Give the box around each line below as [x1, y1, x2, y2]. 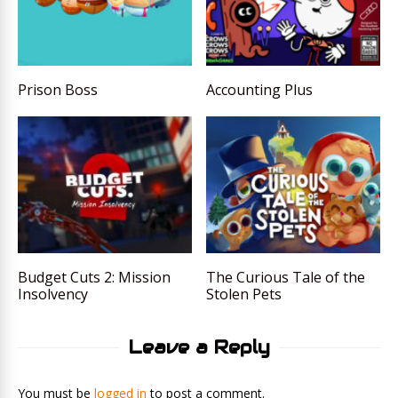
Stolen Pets [206, 284, 283, 305]
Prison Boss [18, 80, 98, 100]
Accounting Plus [206, 80, 314, 100]
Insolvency [18, 284, 88, 305]
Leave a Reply [128, 336, 270, 360]
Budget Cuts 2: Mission [18, 267, 171, 288]
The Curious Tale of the [206, 267, 366, 288]
